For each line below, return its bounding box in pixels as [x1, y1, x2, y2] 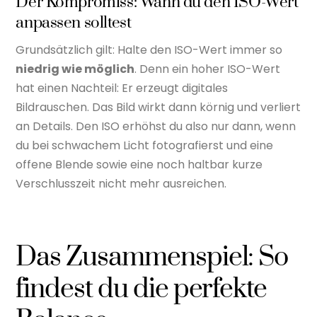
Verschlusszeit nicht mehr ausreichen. [16, 175, 227, 192]
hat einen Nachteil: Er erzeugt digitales [16, 80, 229, 97]
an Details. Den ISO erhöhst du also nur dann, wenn [16, 118, 296, 135]
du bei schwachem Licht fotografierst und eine [16, 137, 274, 154]
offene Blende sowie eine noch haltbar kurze [16, 156, 263, 173]
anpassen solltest [16, 12, 132, 33]
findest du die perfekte [16, 272, 267, 306]
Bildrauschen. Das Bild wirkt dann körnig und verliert [16, 99, 301, 116]
